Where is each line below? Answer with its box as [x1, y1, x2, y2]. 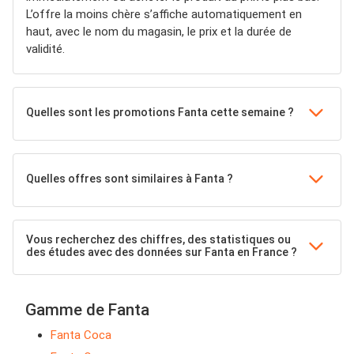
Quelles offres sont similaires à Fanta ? [26, 172, 233, 186]
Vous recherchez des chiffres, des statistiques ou [26, 233, 291, 247]
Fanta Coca [51, 328, 111, 343]
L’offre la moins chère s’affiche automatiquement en [26, 7, 302, 22]
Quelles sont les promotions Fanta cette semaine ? [26, 106, 294, 119]
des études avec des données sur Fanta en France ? [26, 246, 297, 259]
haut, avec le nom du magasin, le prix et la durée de [26, 24, 292, 40]
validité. [26, 42, 65, 57]
